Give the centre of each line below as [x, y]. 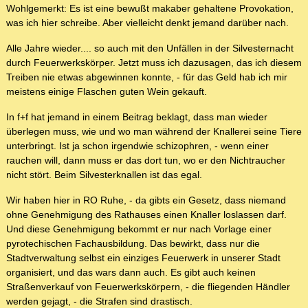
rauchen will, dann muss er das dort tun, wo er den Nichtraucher [146, 161]
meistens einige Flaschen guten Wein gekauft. [107, 92]
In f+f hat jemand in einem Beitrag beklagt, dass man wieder [137, 117]
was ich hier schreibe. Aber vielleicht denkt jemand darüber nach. [147, 23]
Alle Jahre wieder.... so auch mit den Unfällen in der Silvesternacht [150, 48]
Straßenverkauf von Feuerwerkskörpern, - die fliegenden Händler [148, 287]
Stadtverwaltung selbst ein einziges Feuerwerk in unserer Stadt [143, 258]
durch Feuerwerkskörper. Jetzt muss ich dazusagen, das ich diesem [154, 63]
